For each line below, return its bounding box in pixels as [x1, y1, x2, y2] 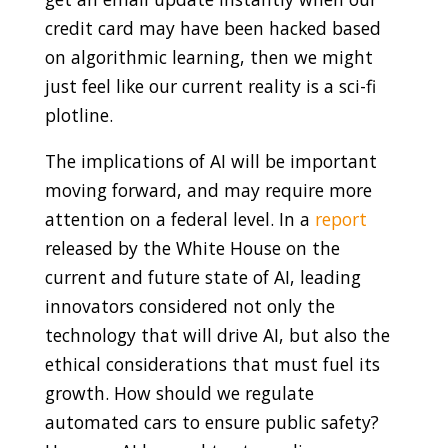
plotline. [44, 102, 113, 127]
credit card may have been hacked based [44, 15, 381, 40]
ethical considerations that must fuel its [44, 352, 380, 377]
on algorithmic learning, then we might [44, 44, 373, 69]
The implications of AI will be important [44, 149, 377, 174]
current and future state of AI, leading [44, 265, 361, 290]
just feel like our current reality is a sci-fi [44, 73, 376, 98]
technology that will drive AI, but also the [44, 323, 390, 348]
